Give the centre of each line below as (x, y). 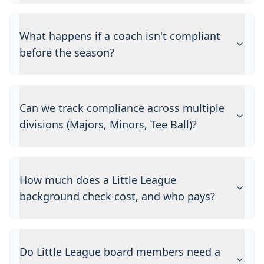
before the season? (67, 52)
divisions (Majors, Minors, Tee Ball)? (108, 124)
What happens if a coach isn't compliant (120, 36)
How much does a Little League (98, 180)
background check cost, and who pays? (117, 196)
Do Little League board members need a (120, 252)
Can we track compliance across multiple (122, 108)
